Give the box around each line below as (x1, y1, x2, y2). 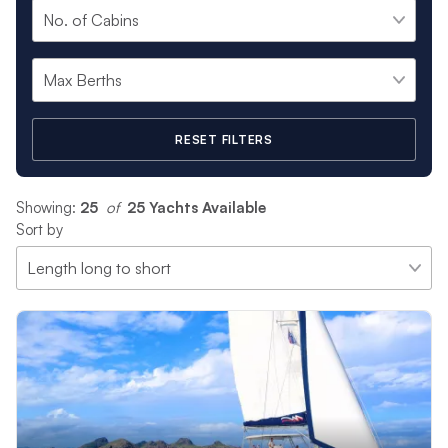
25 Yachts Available (126, 197, 266, 217)
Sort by (15, 219, 63, 239)
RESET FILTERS (175, 131, 273, 147)
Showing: (15, 197, 80, 217)
